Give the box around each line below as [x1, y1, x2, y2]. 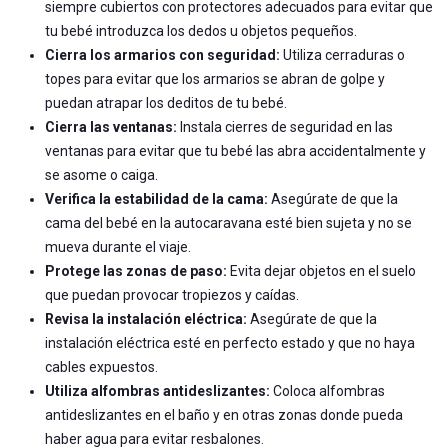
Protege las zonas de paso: [45, 262, 227, 279]
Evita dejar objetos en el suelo [227, 262, 416, 279]
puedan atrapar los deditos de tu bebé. [45, 94, 287, 111]
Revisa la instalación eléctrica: [45, 310, 247, 327]
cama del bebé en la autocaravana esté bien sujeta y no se [45, 214, 412, 231]
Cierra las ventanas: [45, 118, 177, 135]
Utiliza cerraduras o [280, 46, 405, 63]
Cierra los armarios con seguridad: [45, 46, 280, 63]
